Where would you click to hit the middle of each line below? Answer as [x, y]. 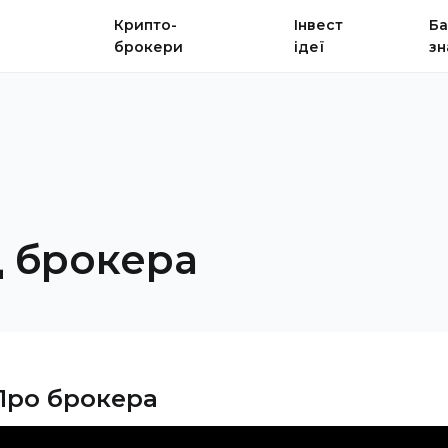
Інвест [319, 25]
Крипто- [145, 25]
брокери [148, 47]
